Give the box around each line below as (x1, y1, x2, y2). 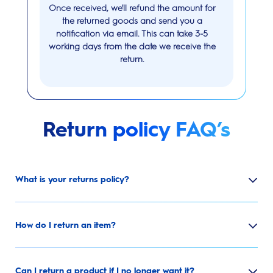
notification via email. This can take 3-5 (56, 29, 208, 40)
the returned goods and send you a (62, 16, 202, 27)
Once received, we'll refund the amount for (48, 3, 216, 14)
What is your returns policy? (15, 174, 129, 185)
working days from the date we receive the (48, 41, 216, 52)
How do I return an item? (15, 219, 116, 230)
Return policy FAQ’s (43, 117, 230, 143)
